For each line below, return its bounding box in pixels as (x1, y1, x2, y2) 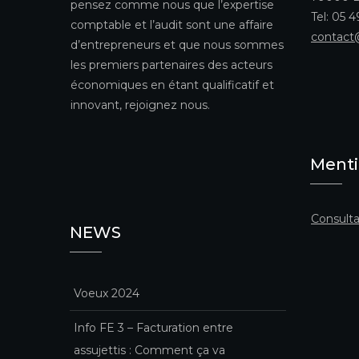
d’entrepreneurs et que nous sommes (71, 37, 284, 52)
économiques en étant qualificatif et (71, 77, 274, 92)
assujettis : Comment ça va (74, 342, 225, 357)
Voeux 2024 (74, 285, 139, 301)
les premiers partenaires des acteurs (71, 57, 272, 72)
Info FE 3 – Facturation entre (74, 320, 233, 335)
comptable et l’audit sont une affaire (71, 17, 273, 32)
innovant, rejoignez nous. (71, 97, 210, 112)
